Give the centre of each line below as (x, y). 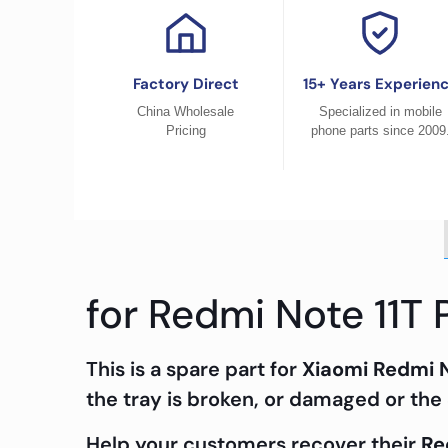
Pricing (185, 130)
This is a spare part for (193, 369)
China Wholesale (186, 111)
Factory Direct (185, 84)
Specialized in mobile (380, 111)
